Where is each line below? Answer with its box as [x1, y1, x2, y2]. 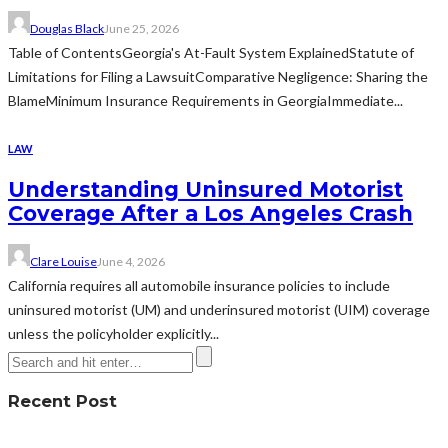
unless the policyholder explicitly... [8, 324, 219, 342]
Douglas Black [30, 20, 104, 36]
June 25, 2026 [104, 20, 179, 36]
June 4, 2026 [97, 253, 165, 269]
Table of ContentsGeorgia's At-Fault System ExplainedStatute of [8, 43, 414, 61]
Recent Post [8, 391, 117, 412]
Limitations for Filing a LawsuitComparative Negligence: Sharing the [8, 67, 428, 85]
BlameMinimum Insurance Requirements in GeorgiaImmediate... [8, 91, 403, 109]
